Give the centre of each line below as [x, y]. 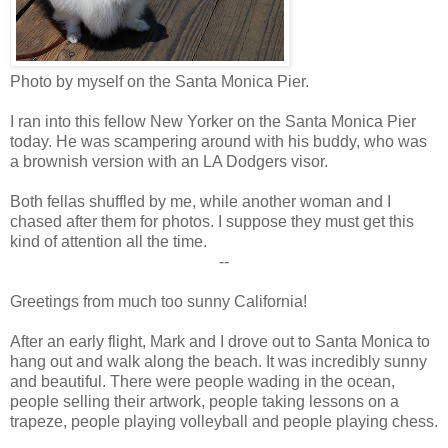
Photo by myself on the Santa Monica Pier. [159, 81]
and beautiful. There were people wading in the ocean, [202, 381]
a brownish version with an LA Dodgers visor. [169, 161]
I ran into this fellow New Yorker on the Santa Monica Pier [213, 121]
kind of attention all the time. [108, 241]
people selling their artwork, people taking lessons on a [204, 401]
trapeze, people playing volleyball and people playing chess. [224, 421]
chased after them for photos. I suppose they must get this [212, 221]
